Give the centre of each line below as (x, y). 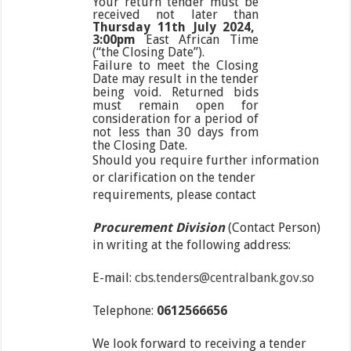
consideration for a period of (175, 119)
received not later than (175, 15)
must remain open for (175, 106)
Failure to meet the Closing (175, 66)
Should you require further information (206, 161)
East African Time (197, 40)
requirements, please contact (175, 195)
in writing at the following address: (192, 245)
